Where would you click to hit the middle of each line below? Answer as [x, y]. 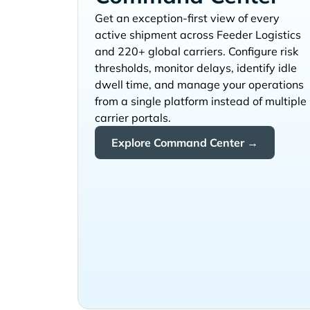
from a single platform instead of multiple [201, 101]
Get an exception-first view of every [187, 18]
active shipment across [154, 35]
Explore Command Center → [185, 143]
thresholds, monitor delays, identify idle [196, 68]
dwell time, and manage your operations [199, 85]
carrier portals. [133, 118]
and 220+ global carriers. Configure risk [197, 52]
